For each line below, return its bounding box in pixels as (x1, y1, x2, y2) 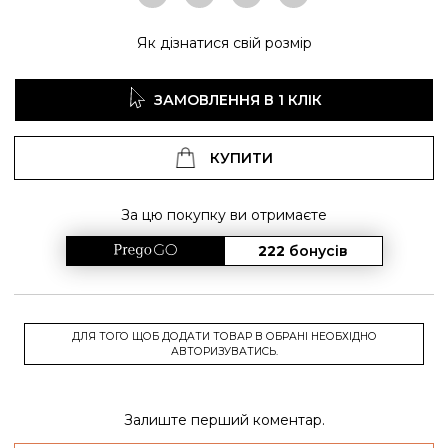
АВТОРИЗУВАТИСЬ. (170, 345, 278, 359)
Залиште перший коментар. (123, 410, 325, 429)
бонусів (289, 241, 349, 260)
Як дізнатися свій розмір (136, 33, 312, 52)
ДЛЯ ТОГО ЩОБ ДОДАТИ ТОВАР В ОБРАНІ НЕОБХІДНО (71, 330, 377, 344)
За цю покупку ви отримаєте (121, 205, 327, 224)
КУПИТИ (210, 148, 273, 167)
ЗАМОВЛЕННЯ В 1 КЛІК (154, 90, 323, 109)
